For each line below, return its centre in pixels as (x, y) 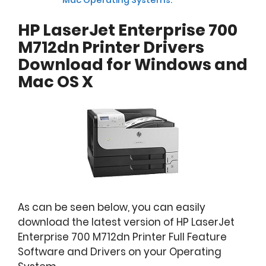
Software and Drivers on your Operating (120, 251)
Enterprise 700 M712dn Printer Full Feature (122, 237)
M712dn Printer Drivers (111, 47)
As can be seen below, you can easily (112, 207)
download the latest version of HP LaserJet (126, 222)
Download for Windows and (133, 65)
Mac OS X (56, 82)
